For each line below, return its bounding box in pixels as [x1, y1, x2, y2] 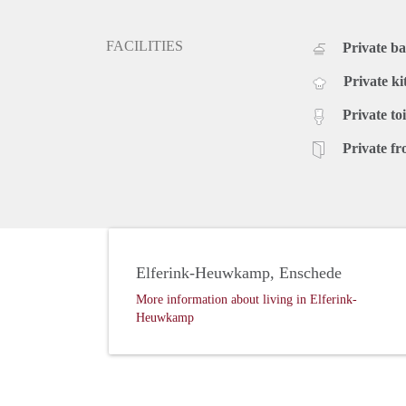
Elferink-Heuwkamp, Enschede [136, 264, 342, 283]
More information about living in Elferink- [136, 293, 357, 307]
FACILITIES [106, 38, 183, 54]
